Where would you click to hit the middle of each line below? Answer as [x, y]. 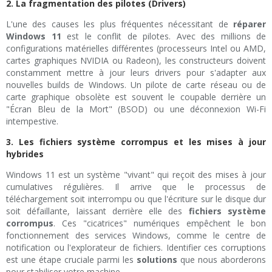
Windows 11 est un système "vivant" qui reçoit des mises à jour [136, 175]
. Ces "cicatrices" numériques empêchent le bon [160, 223]
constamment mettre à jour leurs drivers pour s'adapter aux [136, 73]
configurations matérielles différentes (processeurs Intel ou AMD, [136, 49]
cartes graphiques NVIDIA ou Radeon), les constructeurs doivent [136, 61]
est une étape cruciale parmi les [71, 260]
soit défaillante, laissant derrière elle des [97, 211]
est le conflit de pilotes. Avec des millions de [163, 36]
